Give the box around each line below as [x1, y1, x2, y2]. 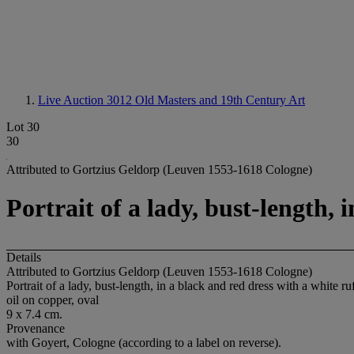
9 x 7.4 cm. [6, 307, 62, 321]
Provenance [6, 321, 65, 335]
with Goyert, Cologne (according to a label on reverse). [6, 335, 281, 349]
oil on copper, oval [6, 292, 99, 307]
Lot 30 [6, 120, 40, 134]
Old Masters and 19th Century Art [135, 93, 305, 107]
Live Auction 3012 [38, 93, 135, 107]
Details [6, 250, 41, 264]
